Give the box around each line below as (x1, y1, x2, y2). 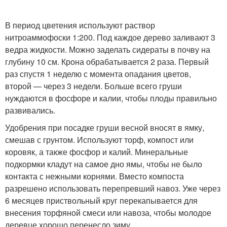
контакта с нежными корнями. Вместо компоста (5, 170, 184, 182)
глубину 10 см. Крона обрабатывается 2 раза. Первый (5, 55, 209, 67)
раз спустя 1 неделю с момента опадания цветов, (5, 67, 191, 80)
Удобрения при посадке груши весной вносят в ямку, (5, 121, 204, 133)
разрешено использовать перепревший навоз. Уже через (5, 182, 220, 194)
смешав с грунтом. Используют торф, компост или (5, 133, 194, 145)
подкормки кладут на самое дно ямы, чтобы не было (5, 158, 202, 170)
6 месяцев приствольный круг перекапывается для (5, 194, 198, 206)
